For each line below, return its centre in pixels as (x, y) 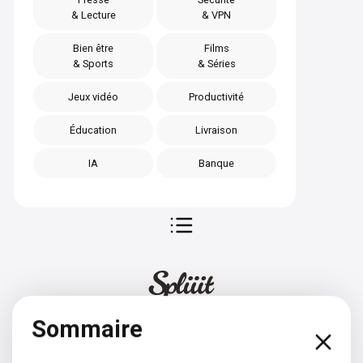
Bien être (93, 49)
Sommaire (87, 329)
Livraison (216, 130)
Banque (216, 164)
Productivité (216, 97)
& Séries (216, 64)
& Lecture (93, 15)
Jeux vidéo (93, 97)
